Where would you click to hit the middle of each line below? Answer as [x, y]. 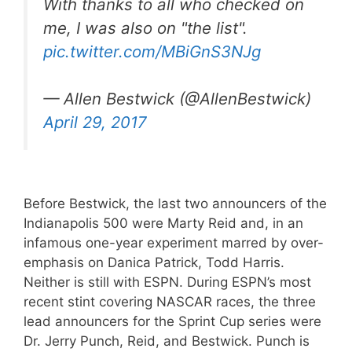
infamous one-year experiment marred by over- [174, 242]
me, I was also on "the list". [145, 27]
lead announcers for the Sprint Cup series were [172, 321]
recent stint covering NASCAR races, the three [170, 301]
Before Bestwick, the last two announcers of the [175, 203]
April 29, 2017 [95, 123]
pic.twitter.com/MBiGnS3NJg [152, 51]
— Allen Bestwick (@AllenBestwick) [177, 99]
